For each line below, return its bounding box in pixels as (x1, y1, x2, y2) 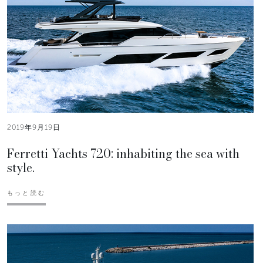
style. (7, 158, 35, 177)
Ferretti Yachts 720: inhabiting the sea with (7, 144, 240, 163)
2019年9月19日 (7, 123, 60, 131)
